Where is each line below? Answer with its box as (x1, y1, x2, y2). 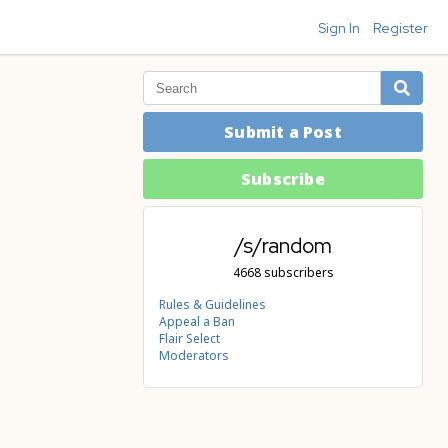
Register (373, 19, 428, 37)
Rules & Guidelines (159, 295, 266, 313)
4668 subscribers (232, 263, 334, 281)
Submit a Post (224, 121, 342, 143)
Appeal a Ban (159, 312, 235, 330)
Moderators (159, 346, 229, 364)
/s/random (234, 232, 332, 260)
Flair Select (159, 329, 220, 347)
